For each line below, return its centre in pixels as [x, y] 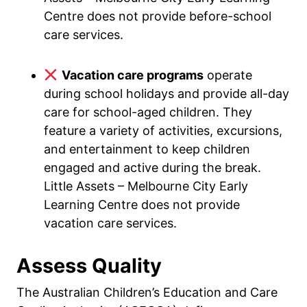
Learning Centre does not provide [142, 205]
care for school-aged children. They [148, 112]
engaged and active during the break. [152, 168]
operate [228, 75]
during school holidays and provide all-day [167, 94]
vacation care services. [110, 223]
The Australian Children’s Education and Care [147, 292]
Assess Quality [89, 266]
